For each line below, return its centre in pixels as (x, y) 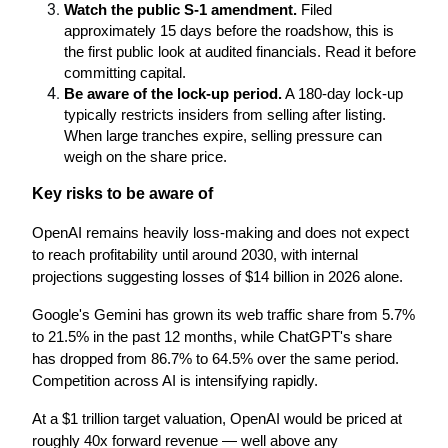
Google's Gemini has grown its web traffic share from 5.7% (223, 315)
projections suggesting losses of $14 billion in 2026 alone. (217, 277)
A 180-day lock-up (342, 94)
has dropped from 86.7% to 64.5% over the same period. (215, 359)
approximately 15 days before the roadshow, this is (229, 31)
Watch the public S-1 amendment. (180, 10)
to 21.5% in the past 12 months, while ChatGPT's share (212, 337)
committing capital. (125, 73)
